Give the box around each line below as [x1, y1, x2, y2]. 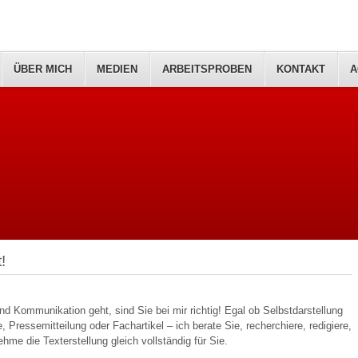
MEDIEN [97, 63, 137, 75]
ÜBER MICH [14, 63, 72, 75]
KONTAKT [276, 63, 325, 75]
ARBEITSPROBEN [162, 63, 252, 75]
